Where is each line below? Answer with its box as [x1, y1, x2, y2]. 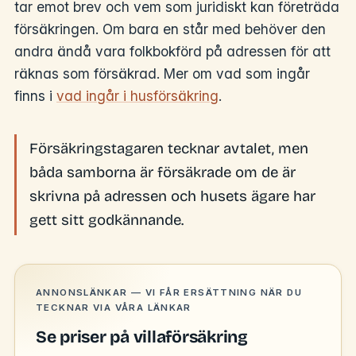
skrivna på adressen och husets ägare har [29, 188, 315, 206]
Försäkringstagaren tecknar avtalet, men [29, 140, 308, 158]
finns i [14, 87, 56, 105]
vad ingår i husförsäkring [56, 87, 219, 105]
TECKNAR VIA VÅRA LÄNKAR [36, 301, 192, 313]
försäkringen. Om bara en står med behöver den [14, 21, 326, 38]
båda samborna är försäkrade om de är [29, 164, 296, 182]
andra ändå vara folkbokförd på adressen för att [14, 43, 331, 60]
